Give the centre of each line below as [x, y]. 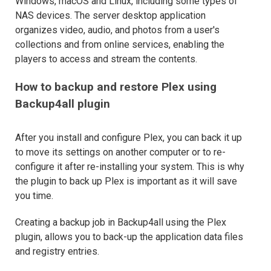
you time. [34, 196]
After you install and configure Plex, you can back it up [129, 138]
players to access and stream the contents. [106, 59]
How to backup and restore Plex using [116, 87]
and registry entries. [57, 252]
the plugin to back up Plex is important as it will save [126, 181]
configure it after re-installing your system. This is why [130, 167]
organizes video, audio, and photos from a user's [117, 30]
